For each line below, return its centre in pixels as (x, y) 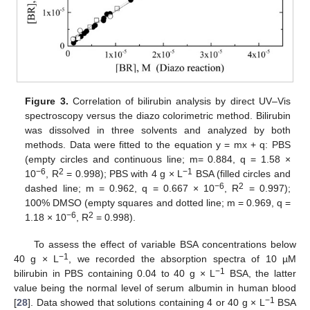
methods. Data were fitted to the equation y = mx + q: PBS (158, 145)
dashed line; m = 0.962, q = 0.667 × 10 (120, 189)
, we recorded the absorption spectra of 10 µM (183, 258)
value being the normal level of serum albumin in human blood (155, 288)
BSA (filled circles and (241, 174)
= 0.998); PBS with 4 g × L (123, 174)
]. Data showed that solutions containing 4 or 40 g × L (146, 302)
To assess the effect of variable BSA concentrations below (165, 244)
